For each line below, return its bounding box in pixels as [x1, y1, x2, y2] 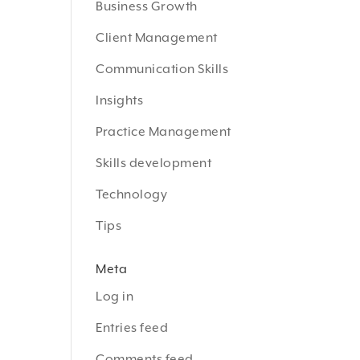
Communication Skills [96, 62, 229, 76]
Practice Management [96, 125, 231, 139]
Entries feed [96, 321, 169, 335]
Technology [96, 187, 168, 202]
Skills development [96, 156, 212, 170]
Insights [96, 93, 144, 108]
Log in [96, 289, 134, 304]
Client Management [96, 31, 218, 45]
